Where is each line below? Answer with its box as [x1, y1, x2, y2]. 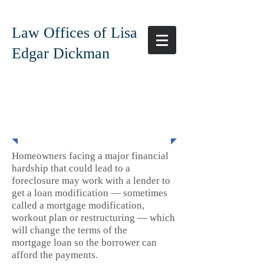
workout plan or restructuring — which [12, 212, 175, 223]
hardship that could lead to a [12, 163, 130, 174]
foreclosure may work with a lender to [12, 175, 170, 186]
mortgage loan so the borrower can [12, 237, 157, 248]
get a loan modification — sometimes [12, 187, 167, 199]
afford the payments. [12, 249, 98, 260]
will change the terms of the [12, 225, 127, 236]
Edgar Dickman [12, 45, 110, 62]
